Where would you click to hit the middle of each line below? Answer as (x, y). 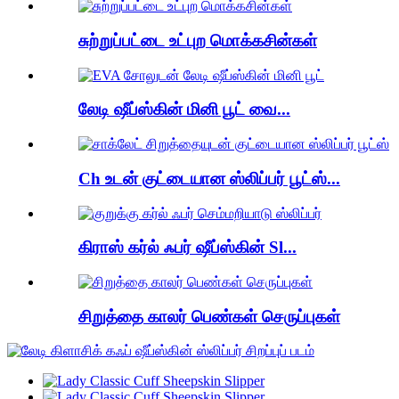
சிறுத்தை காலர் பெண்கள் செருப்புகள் (209, 316)
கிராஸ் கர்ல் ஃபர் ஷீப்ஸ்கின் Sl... (187, 248)
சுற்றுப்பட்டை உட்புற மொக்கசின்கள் (198, 40)
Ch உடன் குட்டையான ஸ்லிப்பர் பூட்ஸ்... (209, 178)
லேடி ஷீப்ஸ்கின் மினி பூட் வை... (184, 110)
